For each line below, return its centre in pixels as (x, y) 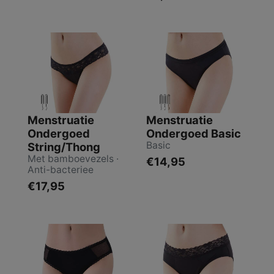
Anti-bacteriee (61, 169)
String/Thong (64, 146)
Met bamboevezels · (73, 158)
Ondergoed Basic (194, 133)
